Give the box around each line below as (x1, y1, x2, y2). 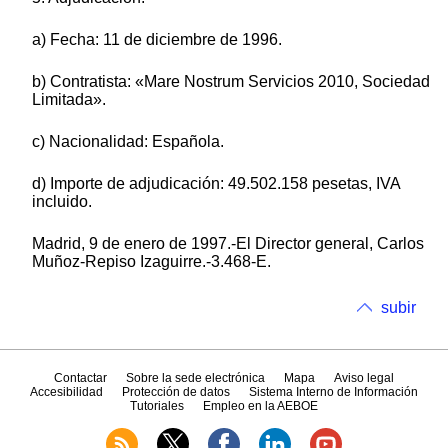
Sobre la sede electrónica (125, 371, 265, 386)
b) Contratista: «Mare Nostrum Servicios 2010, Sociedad (32, 72, 430, 90)
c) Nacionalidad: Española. (32, 132, 224, 150)
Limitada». (32, 90, 106, 108)
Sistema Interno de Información (249, 385, 419, 400)
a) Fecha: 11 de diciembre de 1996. (32, 30, 282, 48)
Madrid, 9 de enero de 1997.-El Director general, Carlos (32, 234, 424, 252)
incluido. (32, 192, 92, 210)
